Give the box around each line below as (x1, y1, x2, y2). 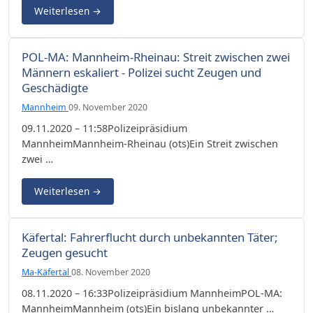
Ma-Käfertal (22, 265, 71, 278)
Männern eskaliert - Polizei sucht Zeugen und (22, 64, 261, 80)
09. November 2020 (68, 101, 147, 113)
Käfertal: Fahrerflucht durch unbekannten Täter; (22, 228, 278, 245)
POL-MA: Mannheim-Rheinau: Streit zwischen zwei (22, 48, 290, 65)
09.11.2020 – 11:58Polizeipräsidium (22, 121, 187, 135)
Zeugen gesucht (22, 244, 108, 261)
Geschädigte (22, 79, 88, 96)
